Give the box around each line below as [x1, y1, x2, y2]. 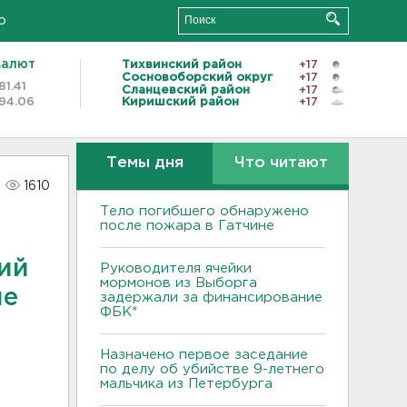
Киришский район [122, 97, 239, 108]
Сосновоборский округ [122, 72, 273, 83]
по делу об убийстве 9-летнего [100, 363, 324, 375]
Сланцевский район [122, 84, 250, 95]
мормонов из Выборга [100, 277, 257, 289]
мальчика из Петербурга [100, 378, 277, 390]
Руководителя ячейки [100, 263, 252, 274]
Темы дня [105, 156, 184, 170]
